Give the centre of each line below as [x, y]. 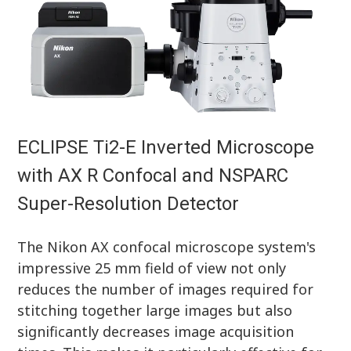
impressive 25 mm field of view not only [152, 268]
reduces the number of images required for [166, 289]
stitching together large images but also [155, 310]
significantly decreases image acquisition [156, 331]
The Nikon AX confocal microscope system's [167, 246]
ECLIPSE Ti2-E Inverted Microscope [166, 147]
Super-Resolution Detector [128, 203]
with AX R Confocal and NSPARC [153, 175]
